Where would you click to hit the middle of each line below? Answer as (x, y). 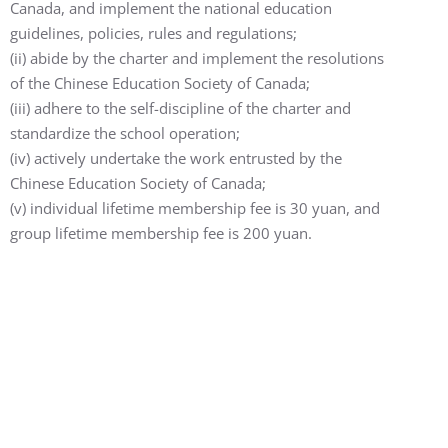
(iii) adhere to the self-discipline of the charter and (180, 107)
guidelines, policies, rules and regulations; (153, 32)
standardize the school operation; (125, 132)
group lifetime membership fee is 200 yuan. (161, 232)
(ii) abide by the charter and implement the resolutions (197, 57)
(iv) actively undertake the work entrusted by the (176, 157)
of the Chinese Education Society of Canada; (160, 82)
